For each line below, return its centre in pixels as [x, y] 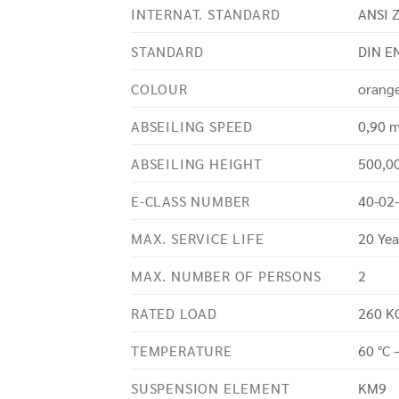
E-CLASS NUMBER [191, 200]
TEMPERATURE [182, 350]
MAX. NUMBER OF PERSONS [226, 275]
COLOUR [159, 88]
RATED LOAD [174, 313]
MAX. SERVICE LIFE [198, 238]
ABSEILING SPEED [192, 126]
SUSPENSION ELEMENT [211, 387]
